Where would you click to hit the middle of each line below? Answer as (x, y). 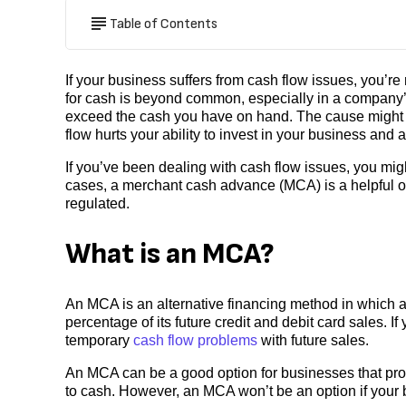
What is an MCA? (170, 254)
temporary (99, 341)
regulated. (99, 203)
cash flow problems (195, 341)
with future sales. (315, 341)
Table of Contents (164, 24)
